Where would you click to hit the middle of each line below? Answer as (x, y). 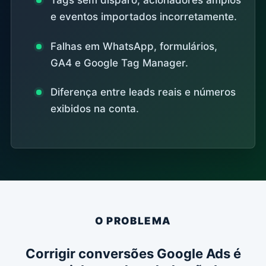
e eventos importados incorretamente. (144, 17)
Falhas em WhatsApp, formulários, (134, 46)
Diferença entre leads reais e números (143, 92)
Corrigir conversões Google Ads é (133, 253)
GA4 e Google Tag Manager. (120, 63)
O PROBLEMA (133, 221)
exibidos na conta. (95, 109)
